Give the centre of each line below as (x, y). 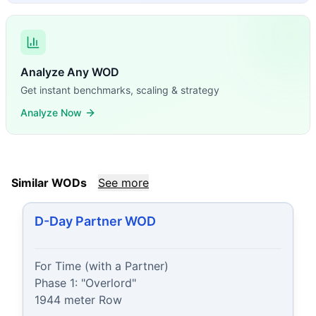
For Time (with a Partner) (102, 266)
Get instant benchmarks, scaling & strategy (120, 90)
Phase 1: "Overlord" (85, 283)
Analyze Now (51, 113)
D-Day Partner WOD (95, 221)
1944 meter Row (78, 300)
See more (123, 183)
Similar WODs (49, 183)
